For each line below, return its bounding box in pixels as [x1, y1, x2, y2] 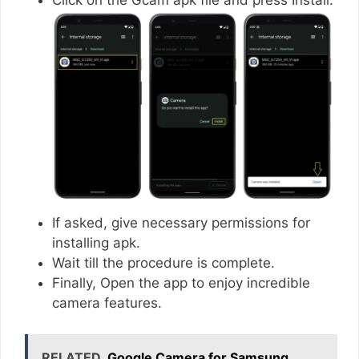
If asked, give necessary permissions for [52, 215, 310, 232]
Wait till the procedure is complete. [52, 255, 279, 272]
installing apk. [52, 235, 140, 252]
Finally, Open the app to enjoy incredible [52, 275, 310, 292]
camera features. [52, 295, 166, 312]
